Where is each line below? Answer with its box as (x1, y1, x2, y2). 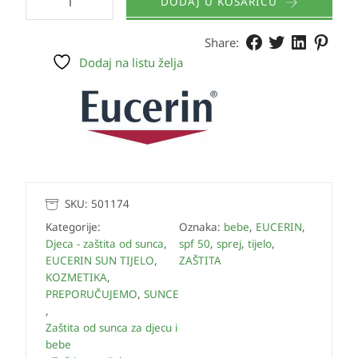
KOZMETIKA (46, 270, 107, 285)
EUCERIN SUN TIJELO (46, 253, 154, 268)
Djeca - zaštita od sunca (46, 237, 164, 252)
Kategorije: (46, 220, 101, 235)
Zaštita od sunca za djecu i (46, 320, 177, 336)
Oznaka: (179, 220, 224, 235)
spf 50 (179, 237, 210, 252)
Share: (205, 34, 239, 50)
